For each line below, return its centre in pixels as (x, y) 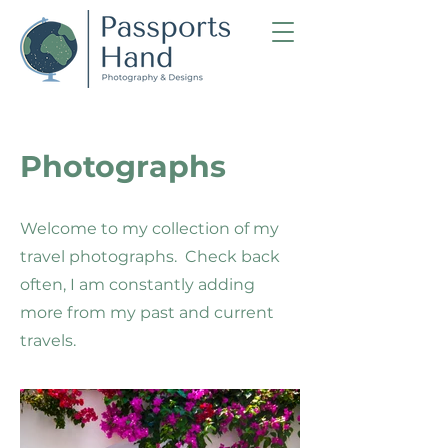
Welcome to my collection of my (149, 228)
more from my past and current (147, 312)
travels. (48, 340)
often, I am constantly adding (137, 284)
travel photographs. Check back (150, 256)
